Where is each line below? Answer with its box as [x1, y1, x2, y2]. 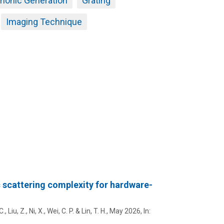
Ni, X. [28, 206, 44, 215]
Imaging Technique [5, 16, 82, 27]
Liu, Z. [7, 206, 26, 215]
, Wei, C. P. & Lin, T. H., [43, 206, 109, 215]
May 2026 [109, 206, 140, 215]
